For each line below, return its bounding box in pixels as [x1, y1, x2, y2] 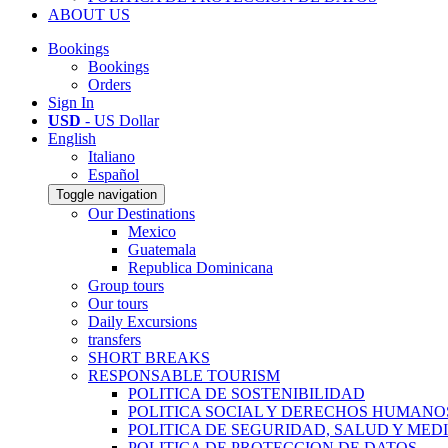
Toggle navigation [56, 187, 157, 202]
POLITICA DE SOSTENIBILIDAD [128, 385, 365, 402]
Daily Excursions [88, 313, 197, 330]
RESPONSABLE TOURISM [88, 367, 280, 384]
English [48, 130, 96, 147]
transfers [88, 331, 141, 348]
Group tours [88, 277, 164, 294]
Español [88, 166, 139, 183]
